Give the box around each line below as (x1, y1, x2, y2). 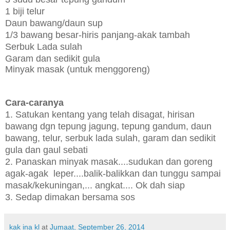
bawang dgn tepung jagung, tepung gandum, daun (5, 121, 212, 131)
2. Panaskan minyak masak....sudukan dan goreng (5, 156, 213, 167)
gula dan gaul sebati (5, 144, 88, 155)
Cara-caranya (5, 97, 64, 108)
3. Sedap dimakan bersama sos (5, 191, 135, 202)
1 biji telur (5, 6, 45, 16)
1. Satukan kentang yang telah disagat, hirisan (5, 109, 195, 120)
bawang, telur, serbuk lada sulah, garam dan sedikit (5, 132, 216, 143)
